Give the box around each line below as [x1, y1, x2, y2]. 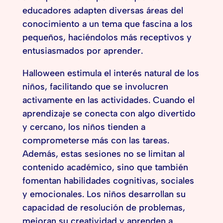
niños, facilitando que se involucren [22, 81, 168, 93]
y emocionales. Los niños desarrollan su [22, 189, 186, 200]
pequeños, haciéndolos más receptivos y [22, 32, 192, 43]
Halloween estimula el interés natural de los [22, 68, 199, 79]
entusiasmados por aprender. [22, 45, 143, 57]
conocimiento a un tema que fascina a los [22, 18, 193, 30]
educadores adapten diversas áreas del [22, 5, 183, 16]
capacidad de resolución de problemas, [22, 202, 185, 214]
